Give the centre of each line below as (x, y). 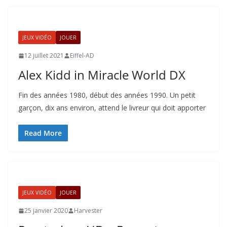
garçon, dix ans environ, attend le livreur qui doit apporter (112, 108)
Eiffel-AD (82, 55)
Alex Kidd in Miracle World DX (102, 75)
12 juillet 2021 (44, 55)
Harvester (88, 211)
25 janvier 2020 (46, 211)
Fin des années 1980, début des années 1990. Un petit (107, 95)
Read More (43, 133)
